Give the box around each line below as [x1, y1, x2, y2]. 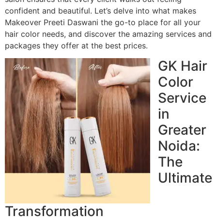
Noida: [158, 138, 200, 155]
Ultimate [158, 170, 212, 186]
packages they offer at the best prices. [5, 40, 148, 50]
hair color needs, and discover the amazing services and [5, 29, 212, 39]
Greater [158, 122, 206, 139]
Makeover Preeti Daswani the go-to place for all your [5, 17, 201, 27]
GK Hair [158, 58, 207, 75]
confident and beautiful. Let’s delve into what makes [5, 5, 196, 15]
